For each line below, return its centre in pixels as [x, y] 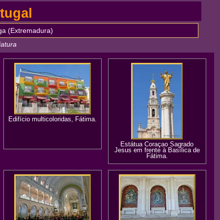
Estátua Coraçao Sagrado [157, 144]
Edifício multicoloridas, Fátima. [52, 119]
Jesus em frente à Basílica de [157, 150]
